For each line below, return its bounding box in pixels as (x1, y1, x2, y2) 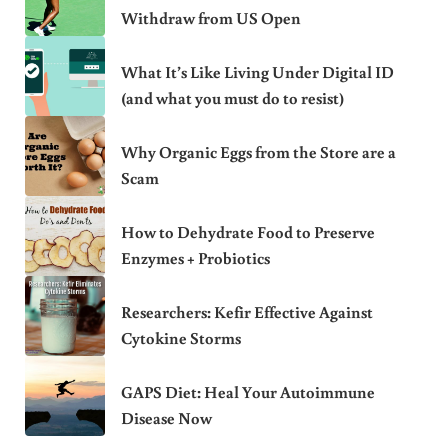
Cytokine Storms (120, 326, 241, 349)
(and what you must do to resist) (120, 86, 344, 109)
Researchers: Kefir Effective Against (120, 300, 373, 323)
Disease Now (120, 406, 212, 429)
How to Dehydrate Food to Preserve (120, 220, 375, 243)
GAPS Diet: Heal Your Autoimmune (120, 380, 375, 403)
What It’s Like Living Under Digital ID (120, 60, 394, 83)
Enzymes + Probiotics (120, 246, 270, 269)
